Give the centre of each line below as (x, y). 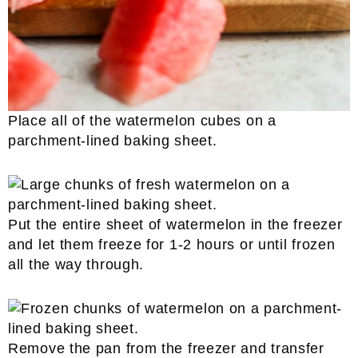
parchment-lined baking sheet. (113, 141)
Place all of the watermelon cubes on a (142, 121)
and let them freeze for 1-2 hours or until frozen (172, 245)
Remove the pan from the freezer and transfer (166, 348)
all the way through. (76, 265)
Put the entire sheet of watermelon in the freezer (175, 225)
